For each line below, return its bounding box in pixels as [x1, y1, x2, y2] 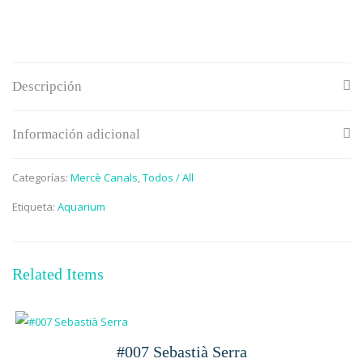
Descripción [12, 79, 82, 94]
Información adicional [12, 126, 140, 142]
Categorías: [12, 170, 70, 185]
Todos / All [143, 170, 194, 185]
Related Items [12, 266, 104, 283]
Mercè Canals [70, 170, 138, 185]
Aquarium [58, 199, 105, 214]
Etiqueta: [12, 199, 58, 214]
